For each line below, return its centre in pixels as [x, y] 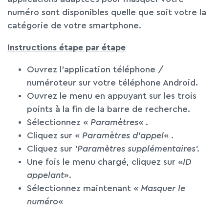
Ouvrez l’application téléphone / [95, 69]
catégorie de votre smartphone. [74, 25]
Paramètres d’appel [123, 135]
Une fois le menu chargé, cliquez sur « [105, 162]
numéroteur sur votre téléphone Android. [112, 83]
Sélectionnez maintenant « [84, 188]
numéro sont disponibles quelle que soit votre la [107, 12]
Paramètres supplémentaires [136, 149]
